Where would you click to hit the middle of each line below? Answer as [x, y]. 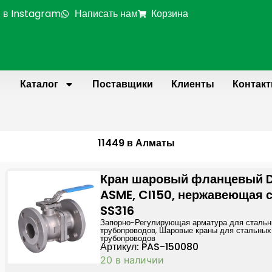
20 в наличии [132, 260]
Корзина [170, 14]
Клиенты [192, 84]
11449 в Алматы [136, 143]
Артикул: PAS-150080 [150, 247]
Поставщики [122, 84]
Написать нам [106, 14]
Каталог [39, 84]
